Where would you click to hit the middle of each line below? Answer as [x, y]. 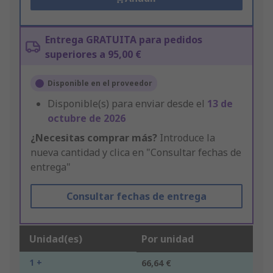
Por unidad [168, 239]
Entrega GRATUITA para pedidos [124, 40]
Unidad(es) [56, 239]
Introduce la [186, 138]
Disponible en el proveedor [100, 83]
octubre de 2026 [87, 119]
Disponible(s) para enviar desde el [127, 104]
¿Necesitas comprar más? [94, 138]
